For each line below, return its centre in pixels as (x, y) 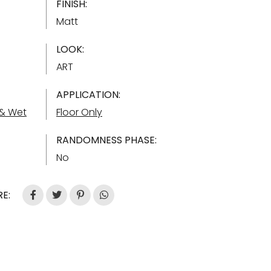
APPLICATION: (88, 95)
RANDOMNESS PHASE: (106, 140)
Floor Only (79, 112)
